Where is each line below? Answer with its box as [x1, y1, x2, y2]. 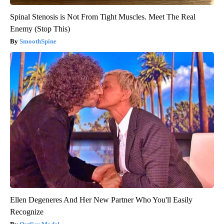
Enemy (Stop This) [10, 24, 70, 33]
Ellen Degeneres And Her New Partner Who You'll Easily [10, 195, 192, 204]
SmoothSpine [19, 37, 56, 45]
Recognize [10, 207, 43, 216]
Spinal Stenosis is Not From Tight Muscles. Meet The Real [10, 12, 195, 21]
